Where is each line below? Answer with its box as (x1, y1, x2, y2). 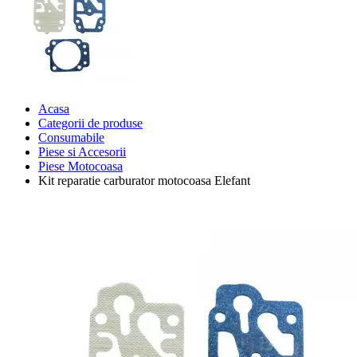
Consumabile (38, 130, 104, 144)
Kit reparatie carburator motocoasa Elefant (38, 173, 250, 187)
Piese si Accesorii (38, 144, 126, 159)
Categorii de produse (38, 116, 143, 130)
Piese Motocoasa (38, 159, 123, 173)
